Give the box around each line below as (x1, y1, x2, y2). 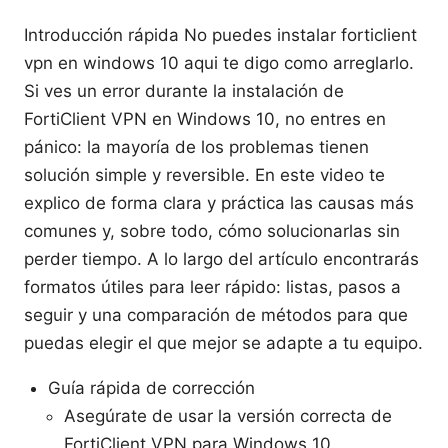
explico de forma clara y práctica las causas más (24, 193, 414, 214)
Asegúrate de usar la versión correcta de (64, 406, 392, 427)
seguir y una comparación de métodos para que (24, 305, 408, 326)
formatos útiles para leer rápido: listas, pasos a (24, 277, 401, 298)
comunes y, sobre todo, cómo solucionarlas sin (24, 221, 400, 242)
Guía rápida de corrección (48, 378, 255, 399)
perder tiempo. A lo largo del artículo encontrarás (24, 249, 419, 270)
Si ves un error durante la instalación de (24, 81, 344, 102)
